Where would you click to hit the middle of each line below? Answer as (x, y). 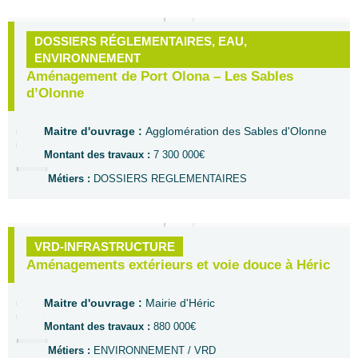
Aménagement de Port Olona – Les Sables (160, 76)
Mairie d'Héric (180, 303)
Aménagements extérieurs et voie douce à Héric (178, 265)
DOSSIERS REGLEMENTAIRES (170, 179)
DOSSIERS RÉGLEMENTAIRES (123, 41)
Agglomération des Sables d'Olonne (236, 131)
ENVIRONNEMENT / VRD (155, 350)
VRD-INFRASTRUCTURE (105, 247)
